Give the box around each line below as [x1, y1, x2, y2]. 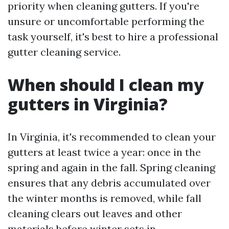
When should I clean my [8, 74, 204, 96]
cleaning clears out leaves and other [8, 207, 182, 220]
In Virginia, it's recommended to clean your [8, 130, 216, 143]
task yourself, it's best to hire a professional [8, 30, 218, 43]
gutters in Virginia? [8, 93, 168, 115]
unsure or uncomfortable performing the [8, 15, 204, 28]
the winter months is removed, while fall [8, 192, 201, 204]
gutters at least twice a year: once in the [8, 146, 201, 158]
